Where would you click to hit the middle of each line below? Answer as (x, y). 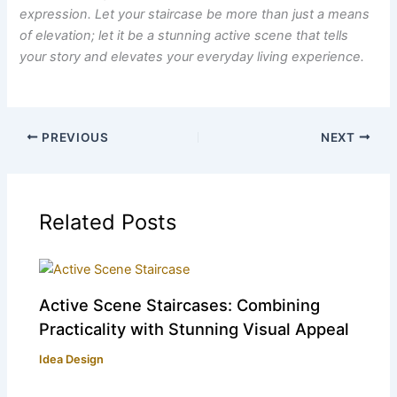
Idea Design (72, 359)
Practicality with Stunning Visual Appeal (195, 328)
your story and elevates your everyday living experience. (192, 56)
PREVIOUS (74, 137)
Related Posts (108, 222)
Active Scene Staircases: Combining (180, 304)
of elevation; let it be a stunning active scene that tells (184, 35)
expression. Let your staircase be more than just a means (195, 14)
